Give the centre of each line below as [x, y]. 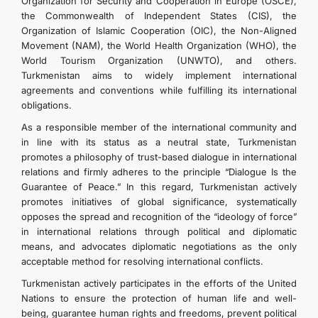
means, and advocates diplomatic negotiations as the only [159, 246]
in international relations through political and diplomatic [159, 231]
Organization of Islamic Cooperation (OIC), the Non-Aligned [159, 31]
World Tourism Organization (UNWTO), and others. [159, 60]
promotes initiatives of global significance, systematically [159, 202]
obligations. [46, 105]
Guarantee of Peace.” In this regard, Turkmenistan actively [159, 187]
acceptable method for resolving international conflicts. [142, 261]
